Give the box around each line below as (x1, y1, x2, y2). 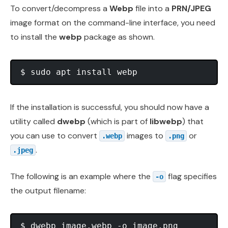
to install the (10, 31, 59, 42)
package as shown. (82, 31, 155, 42)
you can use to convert (10, 130, 99, 141)
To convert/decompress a (10, 3, 109, 14)
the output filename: (10, 185, 86, 196)
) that (182, 116, 204, 127)
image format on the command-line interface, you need (10, 17, 215, 28)
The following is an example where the (10, 170, 153, 182)
